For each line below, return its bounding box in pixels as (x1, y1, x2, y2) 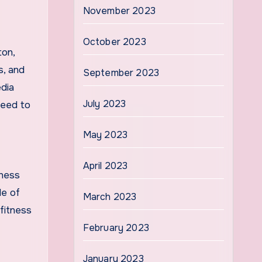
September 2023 (82, 67, 160, 79)
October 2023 (82, 36, 146, 48)
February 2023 (82, 222, 150, 234)
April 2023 (82, 160, 128, 172)
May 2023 (82, 129, 128, 141)
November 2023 (82, 5, 156, 17)
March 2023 (82, 191, 137, 203)
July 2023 (82, 98, 126, 110)
